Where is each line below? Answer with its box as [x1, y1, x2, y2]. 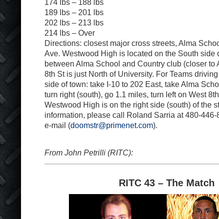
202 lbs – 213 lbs [44, 18, 104, 27]
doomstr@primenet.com [70, 120, 153, 130]
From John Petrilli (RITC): [44, 148, 133, 157]
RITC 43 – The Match [119, 177, 215, 188]
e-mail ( [44, 120, 70, 130]
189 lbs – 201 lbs [44, 7, 104, 17]
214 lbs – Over [44, 28, 95, 37]
